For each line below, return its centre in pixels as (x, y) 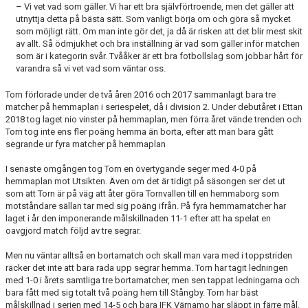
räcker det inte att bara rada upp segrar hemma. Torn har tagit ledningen (147, 268)
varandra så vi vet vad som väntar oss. (91, 69)
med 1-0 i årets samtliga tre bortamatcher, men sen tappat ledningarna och (153, 280)
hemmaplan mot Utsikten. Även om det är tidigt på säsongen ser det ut (145, 181)
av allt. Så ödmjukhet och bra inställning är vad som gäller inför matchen (158, 44)
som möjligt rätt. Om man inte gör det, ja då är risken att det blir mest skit (159, 32)
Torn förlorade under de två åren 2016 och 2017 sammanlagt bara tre (141, 95)
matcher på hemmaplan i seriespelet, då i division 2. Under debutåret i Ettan (154, 107)
